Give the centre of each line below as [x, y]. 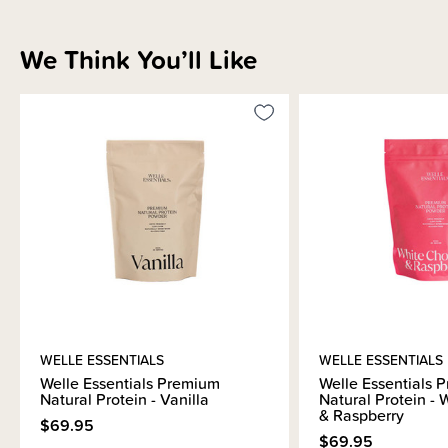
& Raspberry [361, 414]
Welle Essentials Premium [130, 382]
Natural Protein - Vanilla [124, 398]
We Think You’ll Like [138, 59]
